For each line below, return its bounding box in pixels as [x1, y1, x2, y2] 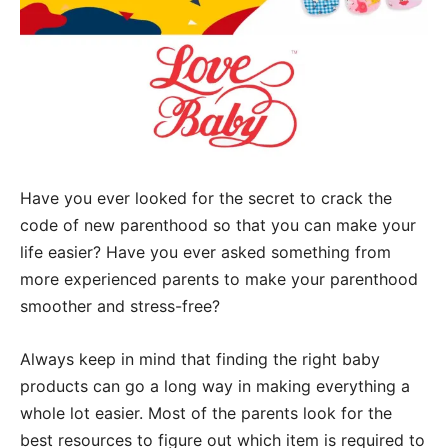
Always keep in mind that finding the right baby [20, 348, 380, 369]
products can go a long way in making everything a [20, 375, 410, 396]
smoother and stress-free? [20, 295, 220, 316]
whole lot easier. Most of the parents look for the [20, 402, 392, 423]
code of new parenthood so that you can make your [20, 214, 416, 235]
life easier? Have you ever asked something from [20, 241, 391, 262]
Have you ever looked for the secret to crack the [20, 187, 392, 208]
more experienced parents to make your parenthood [20, 268, 418, 289]
